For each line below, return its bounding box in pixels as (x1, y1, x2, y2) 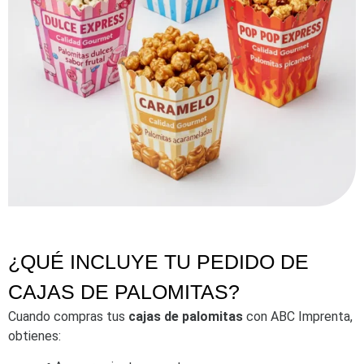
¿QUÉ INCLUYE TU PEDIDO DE (8, 249, 309, 273)
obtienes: (8, 327, 61, 344)
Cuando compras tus (8, 308, 128, 324)
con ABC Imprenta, (243, 308, 353, 324)
